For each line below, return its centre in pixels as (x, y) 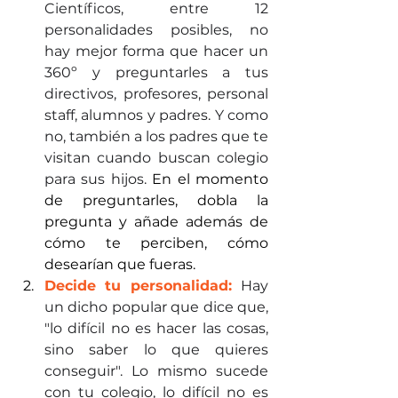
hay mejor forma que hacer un (156, 51)
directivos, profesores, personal (156, 93)
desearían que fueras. (122, 264)
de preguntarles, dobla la (156, 200)
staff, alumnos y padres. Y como (156, 115)
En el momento (211, 179)
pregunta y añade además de (156, 221)
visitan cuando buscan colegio (156, 157)
